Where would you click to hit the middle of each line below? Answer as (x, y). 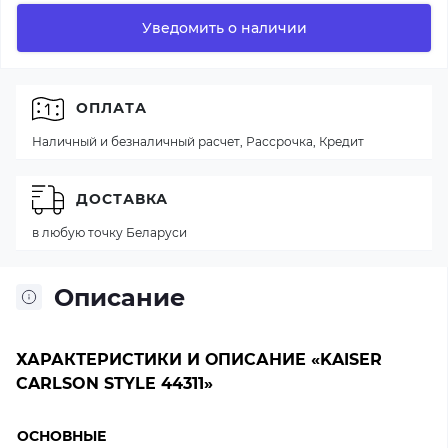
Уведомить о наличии (224, 27)
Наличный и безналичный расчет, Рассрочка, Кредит (198, 141)
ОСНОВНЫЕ (61, 435)
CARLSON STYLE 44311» (114, 383)
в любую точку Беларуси (109, 232)
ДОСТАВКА (122, 199)
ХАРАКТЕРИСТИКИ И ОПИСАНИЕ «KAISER (199, 359)
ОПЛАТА (111, 108)
